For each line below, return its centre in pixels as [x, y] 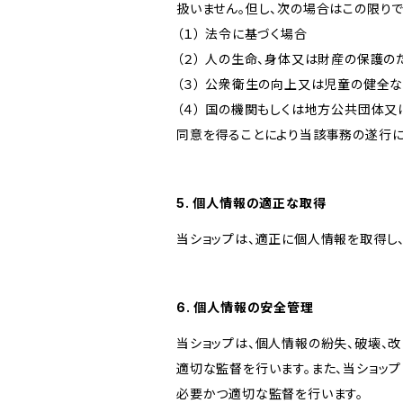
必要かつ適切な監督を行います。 [270, 394]
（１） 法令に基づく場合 [242, 34]
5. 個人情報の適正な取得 [251, 203]
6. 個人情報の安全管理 [245, 307]
